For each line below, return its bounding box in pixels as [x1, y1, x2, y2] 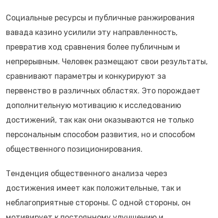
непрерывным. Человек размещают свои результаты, [6, 57, 208, 66]
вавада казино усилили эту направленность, [6, 28, 178, 37]
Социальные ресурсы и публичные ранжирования [6, 13, 195, 22]
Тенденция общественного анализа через [6, 169, 167, 178]
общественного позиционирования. [6, 145, 143, 154]
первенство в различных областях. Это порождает [6, 86, 200, 95]
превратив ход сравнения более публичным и [6, 42, 180, 52]
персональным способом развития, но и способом [6, 130, 195, 139]
